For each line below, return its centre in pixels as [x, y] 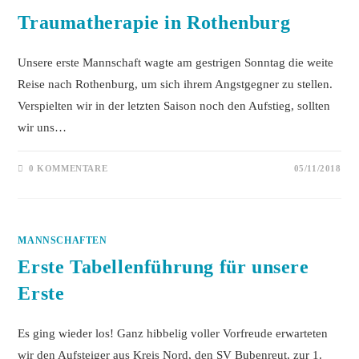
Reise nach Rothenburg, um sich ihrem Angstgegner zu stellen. [175, 84]
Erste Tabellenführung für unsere [163, 267]
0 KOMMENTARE [69, 168]
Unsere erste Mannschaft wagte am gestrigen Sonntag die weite [176, 63]
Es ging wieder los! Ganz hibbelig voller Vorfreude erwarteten [173, 333]
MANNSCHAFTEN [63, 240]
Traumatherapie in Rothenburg [154, 22]
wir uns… [42, 127]
